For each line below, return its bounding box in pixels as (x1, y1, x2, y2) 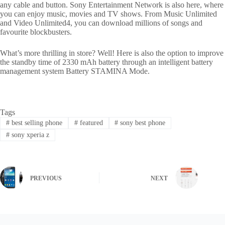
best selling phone (9, 119, 62, 127)
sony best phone (118, 119, 166, 127)
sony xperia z (9, 131, 49, 139)
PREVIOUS (30, 174, 62, 182)
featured (77, 119, 103, 127)
